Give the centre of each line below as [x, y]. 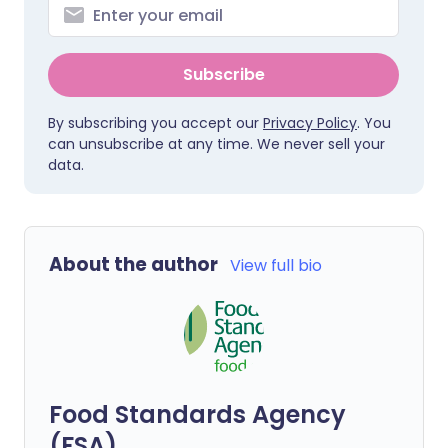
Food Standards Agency [197, 414]
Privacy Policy [310, 123]
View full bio [276, 265]
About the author [133, 264]
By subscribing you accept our [155, 123]
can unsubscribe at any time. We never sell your [216, 144]
